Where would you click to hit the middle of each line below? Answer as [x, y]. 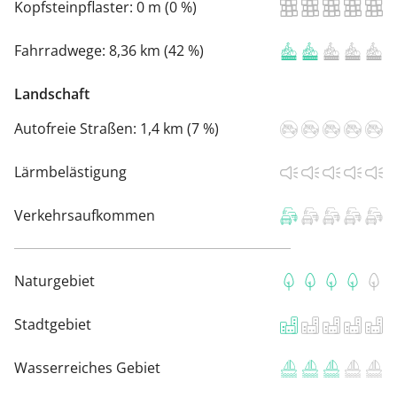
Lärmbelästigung [70, 171]
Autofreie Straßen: [77, 128]
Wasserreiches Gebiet [87, 367]
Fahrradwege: [62, 50]
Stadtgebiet [53, 324]
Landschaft [52, 93]
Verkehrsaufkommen [85, 215]
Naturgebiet [54, 280]
